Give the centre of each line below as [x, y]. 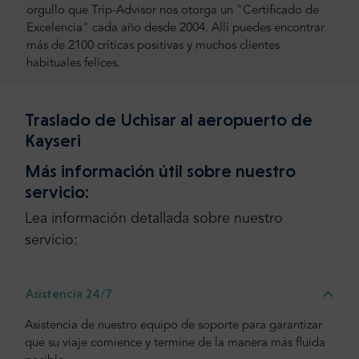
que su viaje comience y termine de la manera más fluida [175, 344]
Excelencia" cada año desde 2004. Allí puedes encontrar [175, 28]
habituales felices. [73, 63]
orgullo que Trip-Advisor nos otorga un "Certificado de [173, 10]
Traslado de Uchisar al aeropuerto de [169, 119]
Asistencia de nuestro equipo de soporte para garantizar [173, 326]
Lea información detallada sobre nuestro [154, 219]
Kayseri [53, 140]
